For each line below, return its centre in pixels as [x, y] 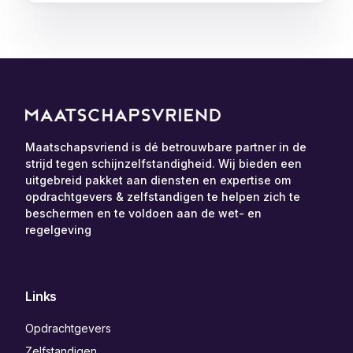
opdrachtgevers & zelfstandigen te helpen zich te [163, 197]
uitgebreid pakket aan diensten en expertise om [158, 180]
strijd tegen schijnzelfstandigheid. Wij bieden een [164, 164]
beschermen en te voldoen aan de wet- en [144, 214]
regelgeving [59, 230]
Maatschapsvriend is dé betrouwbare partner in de [166, 147]
